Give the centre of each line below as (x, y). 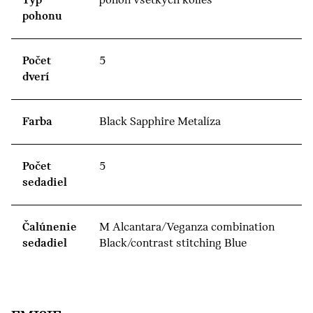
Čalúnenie (50, 227)
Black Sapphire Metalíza (160, 122)
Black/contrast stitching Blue (173, 243)
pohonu (42, 16)
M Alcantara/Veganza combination (187, 227)
